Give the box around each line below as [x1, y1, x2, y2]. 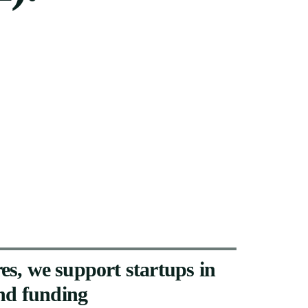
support [55, 258, 121, 280]
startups [125, 258, 195, 280]
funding [21, 283, 88, 305]
